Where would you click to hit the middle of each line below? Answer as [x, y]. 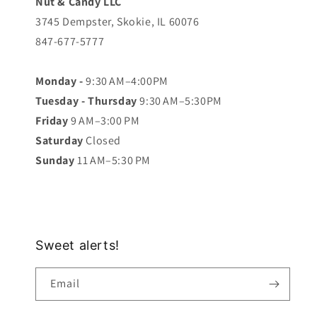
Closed [102, 141]
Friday [52, 121]
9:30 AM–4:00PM [127, 81]
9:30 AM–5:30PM [179, 101]
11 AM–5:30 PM [113, 161]
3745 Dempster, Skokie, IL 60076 [117, 22]
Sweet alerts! [77, 246]
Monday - [61, 81]
